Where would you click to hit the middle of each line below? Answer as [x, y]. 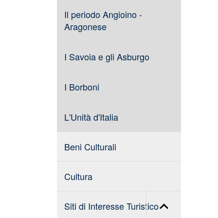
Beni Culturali [90, 146]
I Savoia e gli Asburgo [107, 56]
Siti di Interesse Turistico [111, 206]
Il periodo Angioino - [103, 14]
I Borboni [82, 87]
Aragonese [85, 26]
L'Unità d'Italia [91, 117]
